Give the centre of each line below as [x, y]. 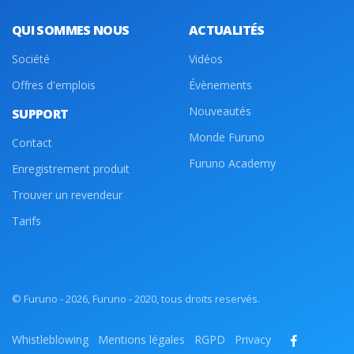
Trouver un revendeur [67, 195]
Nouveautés [220, 111]
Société [31, 59]
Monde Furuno [227, 137]
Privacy [253, 339]
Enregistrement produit [71, 169]
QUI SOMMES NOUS [71, 30]
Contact [32, 143]
